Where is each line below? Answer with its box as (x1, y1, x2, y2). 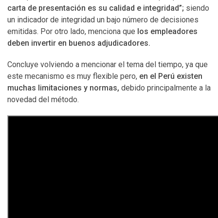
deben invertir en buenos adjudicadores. (7, 38, 150, 48)
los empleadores (137, 27, 198, 36)
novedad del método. (7, 95, 79, 104)
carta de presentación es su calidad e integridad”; (7, 3, 186, 13)
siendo (186, 3, 209, 13)
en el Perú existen (139, 72, 202, 81)
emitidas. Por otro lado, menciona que (7, 27, 137, 36)
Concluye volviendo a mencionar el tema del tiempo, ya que (7, 60, 208, 69)
